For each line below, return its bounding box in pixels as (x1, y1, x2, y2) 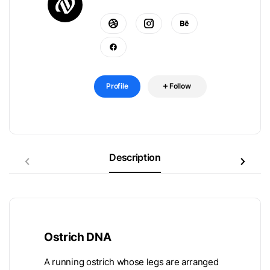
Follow (169, 81, 191, 90)
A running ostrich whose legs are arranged (44, 256, 219, 268)
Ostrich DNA (44, 229, 111, 244)
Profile (106, 81, 128, 90)
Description (109, 151, 161, 163)
